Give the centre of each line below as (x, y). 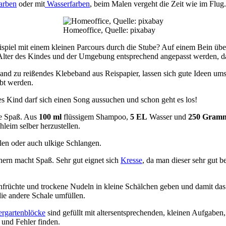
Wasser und (167, 117)
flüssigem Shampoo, (96, 117)
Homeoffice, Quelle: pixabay (109, 30)
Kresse (131, 160)
